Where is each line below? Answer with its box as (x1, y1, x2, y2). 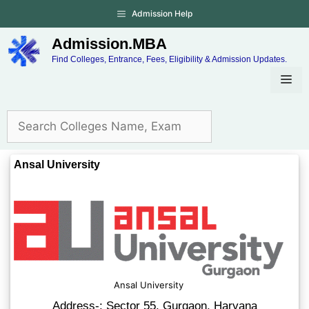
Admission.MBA (52, 35, 167, 53)
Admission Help (131, 8, 192, 19)
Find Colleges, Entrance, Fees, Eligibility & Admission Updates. (52, 54, 287, 65)
